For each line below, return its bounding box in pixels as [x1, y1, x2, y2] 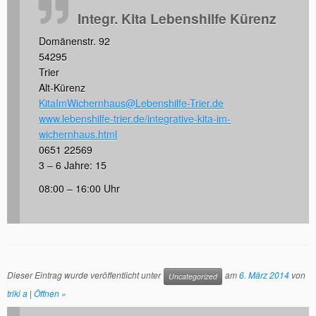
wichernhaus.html [39, 127, 118, 142]
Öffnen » [34, 286, 66, 299]
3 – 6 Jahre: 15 [39, 158, 107, 173]
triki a [7, 286, 28, 299]
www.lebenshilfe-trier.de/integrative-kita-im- [39, 111, 231, 126]
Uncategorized [169, 270, 217, 281]
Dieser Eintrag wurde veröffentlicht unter [7, 268, 163, 281]
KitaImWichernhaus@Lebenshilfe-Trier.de [39, 96, 224, 111]
